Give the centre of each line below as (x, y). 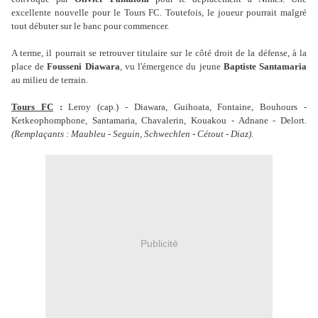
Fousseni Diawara (83, 67)
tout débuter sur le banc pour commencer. (90, 26)
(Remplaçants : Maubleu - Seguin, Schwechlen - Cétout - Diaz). (132, 134)
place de (29, 67)
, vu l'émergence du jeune (171, 67)
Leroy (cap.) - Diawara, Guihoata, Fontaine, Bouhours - (185, 107)
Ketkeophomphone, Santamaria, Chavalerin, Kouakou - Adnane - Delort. (159, 121)
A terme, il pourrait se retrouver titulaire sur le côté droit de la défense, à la (159, 53)
